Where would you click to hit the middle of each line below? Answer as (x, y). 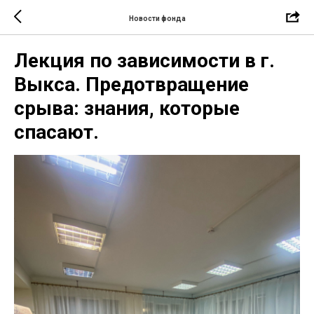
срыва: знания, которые (127, 108)
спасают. (56, 132)
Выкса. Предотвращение (131, 84)
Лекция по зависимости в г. (144, 61)
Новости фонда (157, 18)
